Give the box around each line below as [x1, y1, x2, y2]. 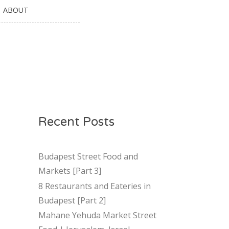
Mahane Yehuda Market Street [38, 210, 156, 221]
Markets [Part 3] [38, 165, 101, 176]
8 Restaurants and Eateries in [38, 180, 151, 192]
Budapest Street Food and [38, 150, 138, 162]
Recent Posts [38, 114, 114, 129]
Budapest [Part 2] [38, 194, 106, 206]
